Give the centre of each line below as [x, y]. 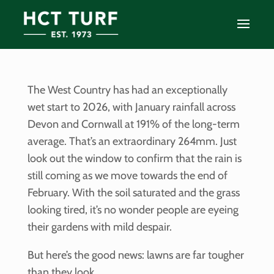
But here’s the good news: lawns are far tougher [135, 255]
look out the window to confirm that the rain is [134, 159]
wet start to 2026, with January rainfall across [131, 107]
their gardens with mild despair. [99, 227]
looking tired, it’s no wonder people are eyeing [133, 210]
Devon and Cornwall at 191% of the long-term [133, 124]
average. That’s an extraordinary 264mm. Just [132, 142]
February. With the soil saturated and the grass [133, 193]
